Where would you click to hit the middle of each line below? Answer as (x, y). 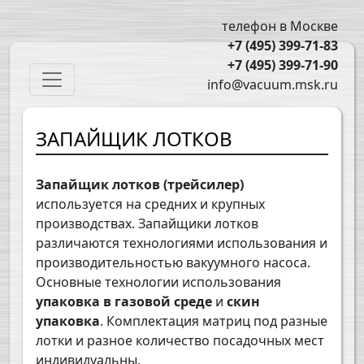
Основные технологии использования (158, 282)
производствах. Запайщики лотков (147, 224)
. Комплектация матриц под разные (214, 321)
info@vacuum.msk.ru (273, 84)
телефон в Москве (280, 26)
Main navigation (95, 73)
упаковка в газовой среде (124, 302)
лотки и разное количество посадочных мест (180, 341)
